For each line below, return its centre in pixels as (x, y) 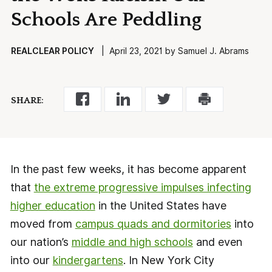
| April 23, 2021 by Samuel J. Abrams (171, 51)
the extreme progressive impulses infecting (142, 187)
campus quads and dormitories (153, 223)
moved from (42, 223)
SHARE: (27, 101)
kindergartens (88, 260)
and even (217, 242)
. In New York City (168, 260)
